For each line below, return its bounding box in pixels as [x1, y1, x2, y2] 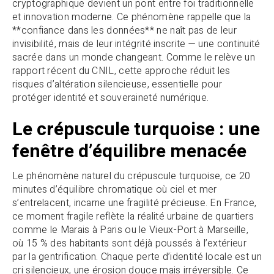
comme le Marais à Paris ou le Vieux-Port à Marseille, [12, 223, 248, 238]
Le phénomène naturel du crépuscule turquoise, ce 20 [12, 169, 251, 184]
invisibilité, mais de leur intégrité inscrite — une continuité [12, 36, 261, 51]
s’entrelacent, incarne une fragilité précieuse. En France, [12, 196, 257, 211]
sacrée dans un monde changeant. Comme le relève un [12, 50, 255, 65]
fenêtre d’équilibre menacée [12, 138, 246, 165]
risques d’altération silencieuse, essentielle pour [12, 76, 222, 92]
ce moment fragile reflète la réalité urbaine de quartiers [12, 209, 254, 224]
